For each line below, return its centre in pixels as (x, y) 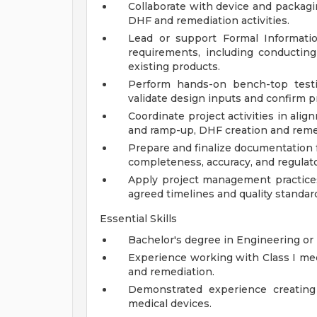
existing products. (174, 67)
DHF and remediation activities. (209, 21)
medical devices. (170, 304)
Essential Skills (138, 219)
